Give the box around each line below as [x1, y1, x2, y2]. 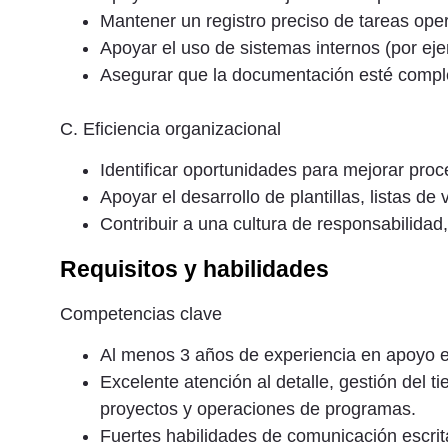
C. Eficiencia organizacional [60, 118, 281, 139]
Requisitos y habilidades [60, 255, 329, 282]
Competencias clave [60, 303, 222, 324]
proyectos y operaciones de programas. [100, 399, 416, 420]
